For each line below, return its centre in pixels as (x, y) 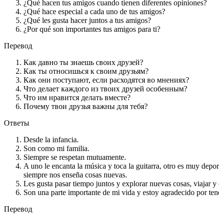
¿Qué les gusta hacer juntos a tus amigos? (87, 21)
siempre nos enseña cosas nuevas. (75, 175)
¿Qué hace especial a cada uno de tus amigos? (94, 12)
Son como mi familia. (56, 149)
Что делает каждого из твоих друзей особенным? (105, 89)
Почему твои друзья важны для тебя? (86, 107)
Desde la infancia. (51, 140)
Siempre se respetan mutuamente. (75, 157)
